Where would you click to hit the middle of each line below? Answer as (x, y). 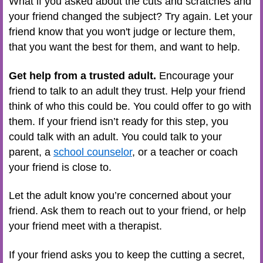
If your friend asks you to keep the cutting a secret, (127, 254)
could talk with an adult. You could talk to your (115, 136)
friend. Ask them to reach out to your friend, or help (127, 211)
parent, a (31, 152)
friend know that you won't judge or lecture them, (122, 32)
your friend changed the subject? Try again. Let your (131, 16)
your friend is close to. (63, 167)
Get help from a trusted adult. (84, 75)
